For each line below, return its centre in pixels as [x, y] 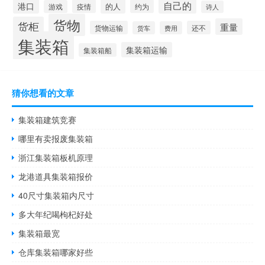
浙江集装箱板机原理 [56, 158]
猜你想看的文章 [43, 93]
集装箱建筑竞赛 [48, 120]
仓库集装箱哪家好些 [56, 252]
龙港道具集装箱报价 [56, 177]
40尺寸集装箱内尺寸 [56, 195]
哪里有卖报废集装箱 [56, 139]
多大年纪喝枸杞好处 [56, 214]
